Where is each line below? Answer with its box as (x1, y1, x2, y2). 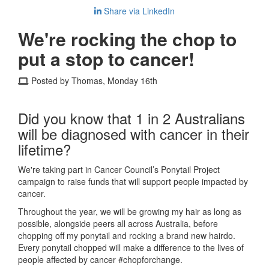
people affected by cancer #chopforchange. (18, 253, 183, 265)
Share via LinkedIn (101, 4, 175, 17)
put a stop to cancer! (18, 45, 195, 71)
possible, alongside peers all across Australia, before (18, 217, 218, 229)
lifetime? (18, 138, 71, 160)
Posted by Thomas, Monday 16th (29, 74, 157, 86)
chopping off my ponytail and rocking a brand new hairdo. (18, 229, 235, 241)
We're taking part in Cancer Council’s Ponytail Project (18, 163, 220, 175)
